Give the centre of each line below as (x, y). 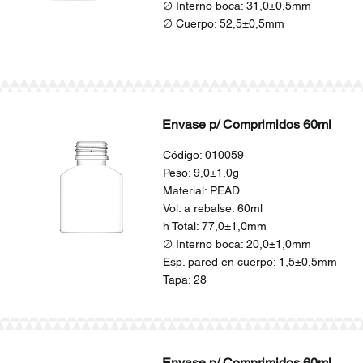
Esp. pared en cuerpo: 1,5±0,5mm (250, 262)
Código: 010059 (203, 155)
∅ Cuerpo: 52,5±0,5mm (223, 23)
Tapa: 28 (184, 280)
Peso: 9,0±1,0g (201, 173)
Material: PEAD (201, 190)
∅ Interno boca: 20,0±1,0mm (237, 244)
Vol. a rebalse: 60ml (212, 208)
